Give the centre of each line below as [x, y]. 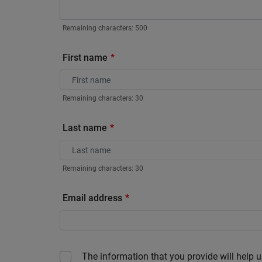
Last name [85, 127]
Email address [92, 198]
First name [85, 57]
